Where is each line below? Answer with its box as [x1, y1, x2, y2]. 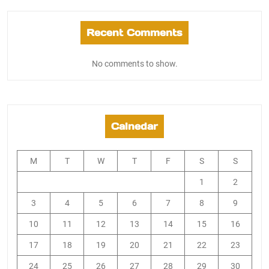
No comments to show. [91, 59, 178, 68]
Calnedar [111, 120, 158, 132]
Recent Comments [86, 26, 183, 38]
